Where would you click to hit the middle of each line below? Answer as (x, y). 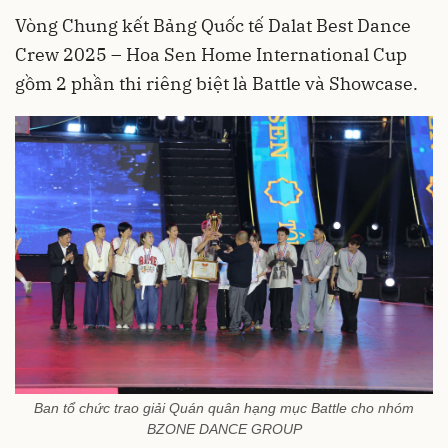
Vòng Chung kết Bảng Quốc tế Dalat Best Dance (213, 26)
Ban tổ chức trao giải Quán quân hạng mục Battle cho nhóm (224, 407)
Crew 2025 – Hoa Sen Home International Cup (211, 55)
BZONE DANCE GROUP (224, 428)
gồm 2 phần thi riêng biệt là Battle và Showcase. (216, 84)
